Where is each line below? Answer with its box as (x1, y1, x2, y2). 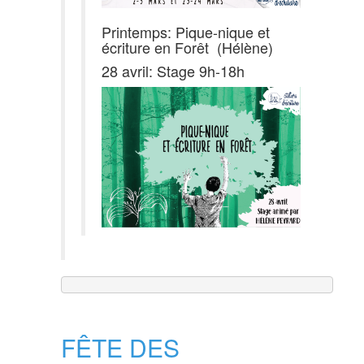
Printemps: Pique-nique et (102, 20, 270, 42)
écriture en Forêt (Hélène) (102, 36, 273, 58)
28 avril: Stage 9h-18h (102, 59, 245, 81)
